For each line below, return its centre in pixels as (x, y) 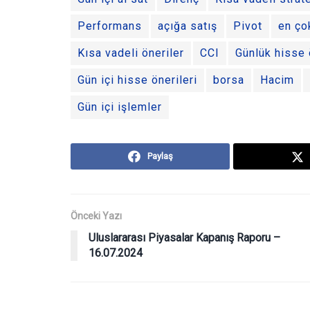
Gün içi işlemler (120, 107)
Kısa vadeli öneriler (131, 53)
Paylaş (160, 156)
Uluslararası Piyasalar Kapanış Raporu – (184, 238)
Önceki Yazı (96, 216)
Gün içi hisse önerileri (137, 80)
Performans (110, 26)
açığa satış (188, 26)
